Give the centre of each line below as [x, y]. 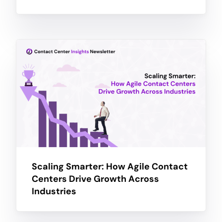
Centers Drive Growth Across [95, 179]
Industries [54, 192]
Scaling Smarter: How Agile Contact [110, 167]
